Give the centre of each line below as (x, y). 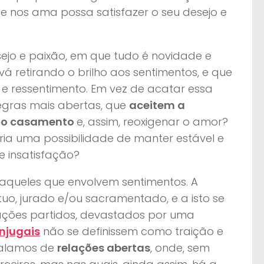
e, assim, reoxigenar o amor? (152, 121)
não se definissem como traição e (132, 231)
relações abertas (104, 247)
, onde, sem (180, 247)
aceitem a (157, 105)
